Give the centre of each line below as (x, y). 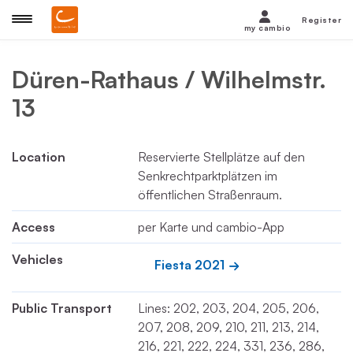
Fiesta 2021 (190, 265)
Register (321, 20)
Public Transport (62, 308)
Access (33, 227)
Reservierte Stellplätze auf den (221, 157)
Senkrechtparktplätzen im (208, 176)
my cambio (267, 28)
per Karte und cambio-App (211, 227)
